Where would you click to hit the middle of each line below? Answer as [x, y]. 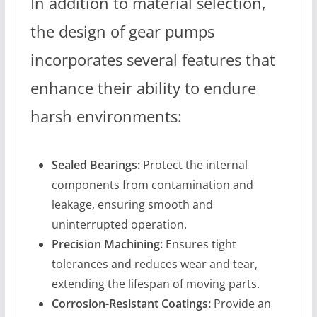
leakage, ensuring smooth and [132, 204]
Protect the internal [194, 165]
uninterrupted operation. [119, 224]
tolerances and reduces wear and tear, [154, 264]
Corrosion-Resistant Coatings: [131, 303]
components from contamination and [152, 184]
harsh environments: [106, 117]
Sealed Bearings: [96, 165]
